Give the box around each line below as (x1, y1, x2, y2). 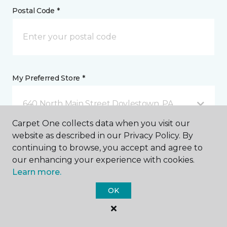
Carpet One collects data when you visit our (12, 119, 190, 128)
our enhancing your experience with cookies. (12, 155, 195, 165)
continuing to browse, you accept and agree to (12, 143, 203, 153)
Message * (12, 136, 49, 145)
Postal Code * (12, 6, 60, 16)
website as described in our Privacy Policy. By (12, 131, 193, 140)
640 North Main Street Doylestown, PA (23, 99, 173, 109)
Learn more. (12, 167, 61, 177)
